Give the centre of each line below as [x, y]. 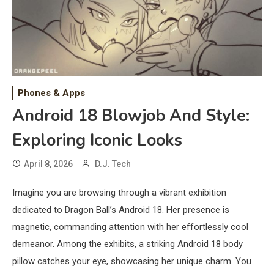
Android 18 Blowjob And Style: [131, 116]
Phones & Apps [51, 93]
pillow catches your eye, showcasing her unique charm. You [132, 261]
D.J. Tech [113, 164]
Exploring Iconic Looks [97, 140]
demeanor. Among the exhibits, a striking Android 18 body [128, 244]
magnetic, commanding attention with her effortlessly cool [130, 227]
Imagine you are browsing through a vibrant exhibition [119, 192]
